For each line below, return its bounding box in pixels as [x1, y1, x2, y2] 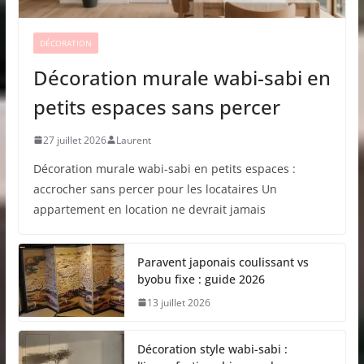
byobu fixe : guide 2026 [136, 271, 265, 287]
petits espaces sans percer [32, 93, 280, 120]
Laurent [115, 132, 151, 147]
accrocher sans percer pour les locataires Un [32, 180, 277, 197]
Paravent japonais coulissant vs [136, 253, 309, 270]
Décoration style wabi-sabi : [136, 340, 288, 357]
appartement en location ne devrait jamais [32, 201, 266, 217]
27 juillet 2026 [42, 132, 106, 147]
